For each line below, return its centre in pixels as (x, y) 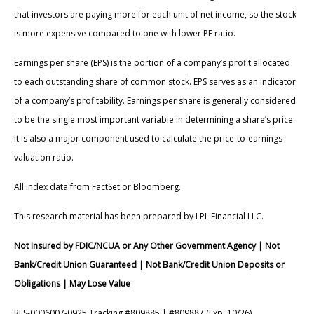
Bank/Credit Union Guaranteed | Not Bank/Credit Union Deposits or (149, 265)
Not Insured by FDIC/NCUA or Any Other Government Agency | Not (147, 246)
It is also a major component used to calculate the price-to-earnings (148, 139)
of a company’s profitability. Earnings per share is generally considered (155, 101)
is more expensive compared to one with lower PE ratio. (125, 34)
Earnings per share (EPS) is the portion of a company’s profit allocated (152, 63)
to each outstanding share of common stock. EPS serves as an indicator (155, 82)
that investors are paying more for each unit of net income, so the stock (155, 15)
